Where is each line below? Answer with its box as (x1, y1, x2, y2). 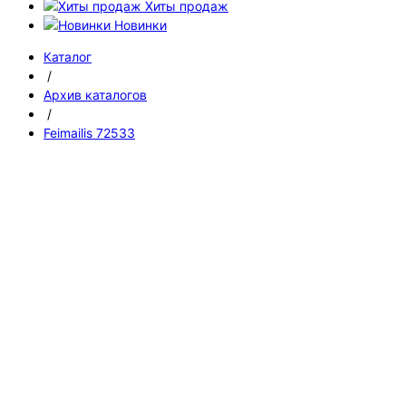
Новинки (114, 17, 167, 33)
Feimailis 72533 (43, 125, 135, 140)
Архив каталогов (43, 87, 147, 102)
